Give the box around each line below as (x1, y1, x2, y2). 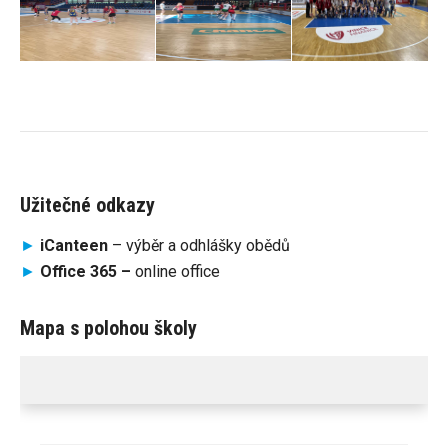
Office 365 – (40, 262, 135, 281)
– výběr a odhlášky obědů (108, 236, 290, 255)
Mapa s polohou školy (20, 316, 197, 340)
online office (135, 262, 220, 281)
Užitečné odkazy (20, 193, 155, 217)
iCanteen (40, 236, 108, 255)
